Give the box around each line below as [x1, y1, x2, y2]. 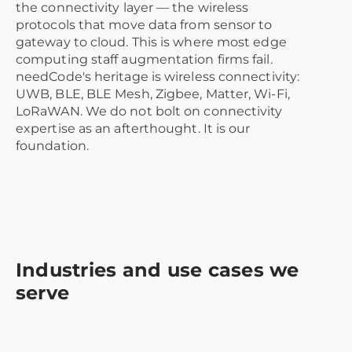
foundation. [16, 138, 89, 154]
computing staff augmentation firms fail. [16, 52, 273, 68]
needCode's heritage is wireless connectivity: [16, 69, 300, 85]
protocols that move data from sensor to [16, 17, 273, 33]
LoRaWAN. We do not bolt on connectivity [16, 104, 283, 119]
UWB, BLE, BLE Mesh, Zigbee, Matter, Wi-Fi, [16, 86, 290, 102]
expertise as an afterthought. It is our [16, 121, 251, 137]
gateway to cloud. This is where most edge [16, 35, 287, 50]
